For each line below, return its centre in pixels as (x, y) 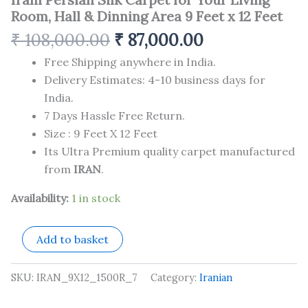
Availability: (40, 198)
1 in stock (96, 198)
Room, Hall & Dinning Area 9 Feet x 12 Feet (147, 16)
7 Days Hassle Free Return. (114, 115)
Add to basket (73, 239)
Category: (175, 277)
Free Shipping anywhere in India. (130, 62)
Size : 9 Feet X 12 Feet (101, 133)
